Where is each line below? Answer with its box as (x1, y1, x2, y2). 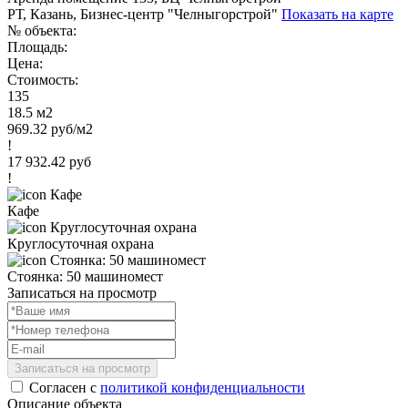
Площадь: (7, 38, 67, 55)
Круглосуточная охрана (7, 235, 154, 251)
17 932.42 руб (7, 153, 91, 169)
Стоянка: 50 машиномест (7, 268, 163, 284)
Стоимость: (7, 71, 78, 87)
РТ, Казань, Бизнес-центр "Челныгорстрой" (7, 5, 281, 22)
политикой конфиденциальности (100, 379, 305, 395)
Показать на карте (281, 5, 393, 22)
